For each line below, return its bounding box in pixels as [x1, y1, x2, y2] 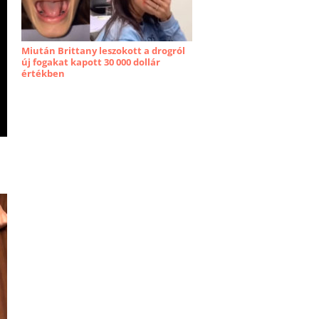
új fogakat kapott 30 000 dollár [21, 56, 160, 68]
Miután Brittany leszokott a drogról [21, 44, 185, 57]
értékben [21, 67, 65, 80]
